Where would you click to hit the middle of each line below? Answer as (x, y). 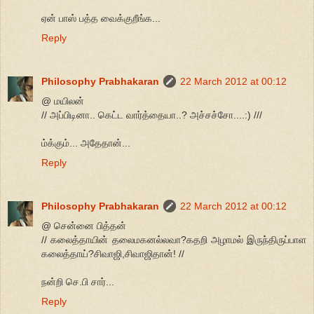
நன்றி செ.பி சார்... (78, 282)
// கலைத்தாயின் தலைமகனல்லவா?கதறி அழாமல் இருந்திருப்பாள (174, 240)
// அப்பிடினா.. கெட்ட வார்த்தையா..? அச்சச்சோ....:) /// (152, 115)
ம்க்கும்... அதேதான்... (86, 143)
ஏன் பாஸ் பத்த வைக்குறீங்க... (101, 19)
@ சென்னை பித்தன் (84, 226)
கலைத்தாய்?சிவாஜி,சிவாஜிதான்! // (113, 254)
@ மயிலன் (63, 101)
